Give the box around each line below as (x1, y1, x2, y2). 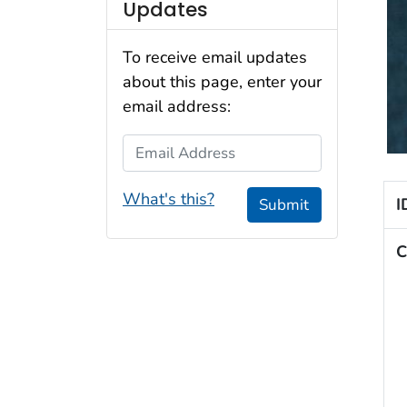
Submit (259, 194, 310, 215)
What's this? (123, 187, 214, 210)
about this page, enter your (123, 71, 322, 94)
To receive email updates (123, 46, 307, 69)
